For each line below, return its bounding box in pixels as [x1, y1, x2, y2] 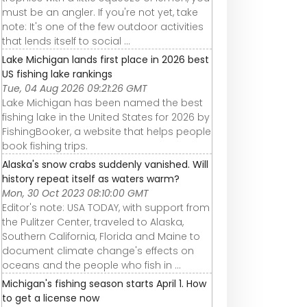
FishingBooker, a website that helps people [2, 124, 211, 138]
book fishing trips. [2, 138, 88, 153]
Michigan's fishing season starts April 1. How [2, 276, 206, 291]
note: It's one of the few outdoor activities [2, 19, 204, 34]
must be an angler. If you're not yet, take [2, 5, 198, 19]
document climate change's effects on [2, 243, 194, 258]
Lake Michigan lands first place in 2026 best [2, 52, 209, 66]
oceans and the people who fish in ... [2, 258, 181, 272]
